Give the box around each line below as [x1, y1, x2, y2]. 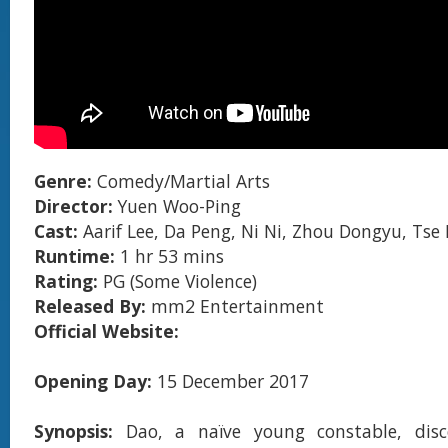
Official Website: [34, 319, 179, 343]
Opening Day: [34, 369, 152, 393]
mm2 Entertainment [146, 294, 324, 318]
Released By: [34, 294, 146, 318]
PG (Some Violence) [98, 269, 257, 293]
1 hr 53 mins [120, 244, 224, 268]
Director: [34, 194, 118, 218]
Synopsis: [34, 419, 126, 443]
